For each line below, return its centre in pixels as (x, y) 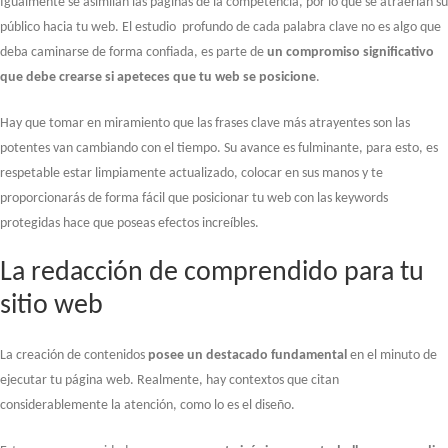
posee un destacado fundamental (247, 355)
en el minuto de (392, 355)
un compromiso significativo (350, 52)
